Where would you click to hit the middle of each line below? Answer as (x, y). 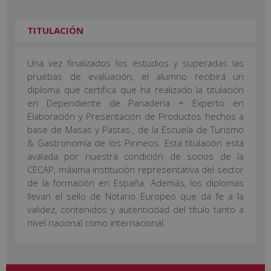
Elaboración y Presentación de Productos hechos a (135, 116)
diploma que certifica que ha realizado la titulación (135, 89)
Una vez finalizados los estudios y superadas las (135, 63)
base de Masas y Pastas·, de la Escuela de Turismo (135, 129)
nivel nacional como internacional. (96, 222)
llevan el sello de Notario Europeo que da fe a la (135, 196)
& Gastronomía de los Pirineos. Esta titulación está (135, 142)
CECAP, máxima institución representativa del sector (135, 169)
